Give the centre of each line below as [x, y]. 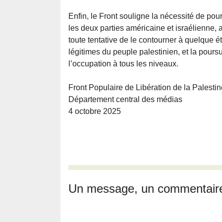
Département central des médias [125, 100]
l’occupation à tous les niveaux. [123, 64]
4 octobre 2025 [95, 111]
